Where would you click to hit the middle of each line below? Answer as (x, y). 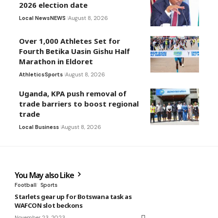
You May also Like (45, 175)
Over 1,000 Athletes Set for (70, 41)
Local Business (39, 127)
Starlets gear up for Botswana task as (73, 197)
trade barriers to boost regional (79, 104)
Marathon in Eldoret (56, 62)
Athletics (32, 75)
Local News (34, 18)
